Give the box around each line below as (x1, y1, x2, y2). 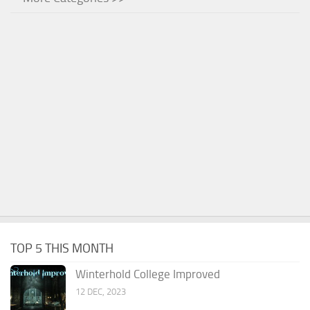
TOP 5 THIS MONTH (10, 240, 113, 256)
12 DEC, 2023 (75, 286, 126, 297)
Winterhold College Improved (75, 266, 220, 281)
